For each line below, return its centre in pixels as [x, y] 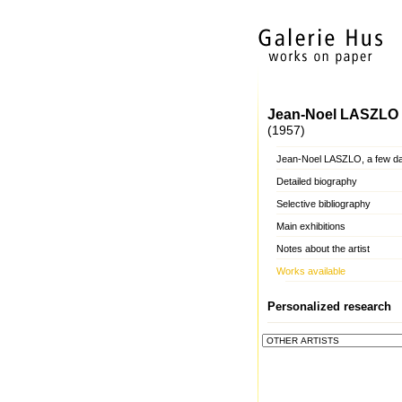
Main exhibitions [311, 226]
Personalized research [329, 306]
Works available [311, 271]
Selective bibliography [323, 204]
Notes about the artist [323, 249]
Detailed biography [317, 181]
